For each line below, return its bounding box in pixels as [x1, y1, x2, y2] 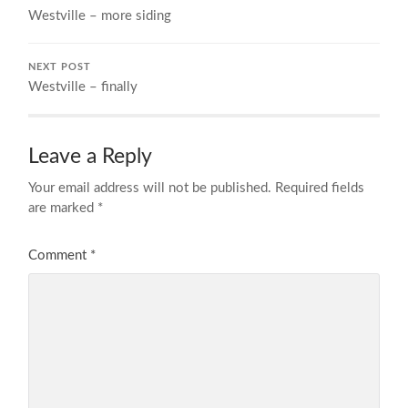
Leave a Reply [28, 146, 153, 167]
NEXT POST [28, 62, 92, 72]
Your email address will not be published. [28, 180, 272, 195]
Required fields [275, 180, 365, 195]
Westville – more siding [28, 8, 172, 23]
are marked [28, 200, 98, 215]
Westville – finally [28, 79, 138, 94]
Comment [28, 248, 91, 262]
